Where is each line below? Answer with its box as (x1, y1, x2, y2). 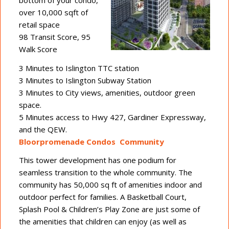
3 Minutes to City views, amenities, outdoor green (18, 87, 195, 98)
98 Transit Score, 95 (18, 31, 90, 42)
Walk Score (18, 43, 57, 54)
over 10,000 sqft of (18, 7, 88, 17)
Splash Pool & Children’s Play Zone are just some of (18, 204, 200, 215)
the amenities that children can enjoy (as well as (18, 216, 187, 227)
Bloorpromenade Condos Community (18, 136, 164, 147)
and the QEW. (18, 124, 67, 134)
